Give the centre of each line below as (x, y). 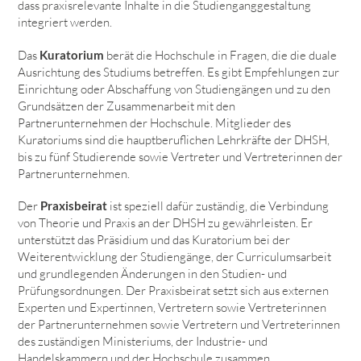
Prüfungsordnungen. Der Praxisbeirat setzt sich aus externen (174, 291)
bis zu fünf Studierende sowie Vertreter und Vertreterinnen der (180, 156)
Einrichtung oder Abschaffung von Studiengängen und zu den (174, 89)
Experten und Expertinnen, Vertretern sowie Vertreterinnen (172, 308)
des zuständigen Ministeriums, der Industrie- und (143, 342)
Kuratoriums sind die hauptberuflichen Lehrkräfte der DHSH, (174, 139)
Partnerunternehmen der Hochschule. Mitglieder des (155, 122)
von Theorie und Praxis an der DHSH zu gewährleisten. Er (166, 223)
